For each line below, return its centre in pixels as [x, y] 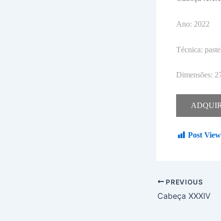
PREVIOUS [184, 182]
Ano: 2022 [193, 24]
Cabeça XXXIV [184, 196]
